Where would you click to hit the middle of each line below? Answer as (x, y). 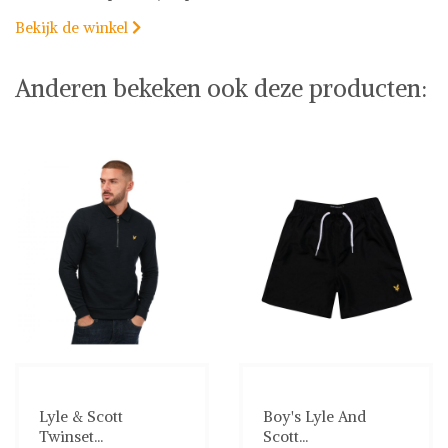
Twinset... (71, 436)
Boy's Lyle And (314, 416)
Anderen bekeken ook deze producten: (221, 87)
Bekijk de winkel (73, 27)
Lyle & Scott (81, 416)
